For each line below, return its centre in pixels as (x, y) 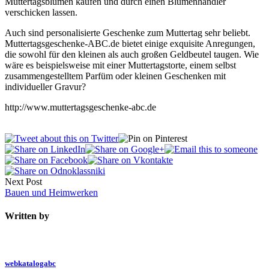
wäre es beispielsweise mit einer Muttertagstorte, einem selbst (120, 65)
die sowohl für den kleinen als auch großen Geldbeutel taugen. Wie (132, 54)
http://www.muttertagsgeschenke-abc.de (80, 107)
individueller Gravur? (45, 86)
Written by (27, 216)
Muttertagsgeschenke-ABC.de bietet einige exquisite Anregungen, (130, 43)
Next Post (23, 181)
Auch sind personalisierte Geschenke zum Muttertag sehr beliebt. (128, 32)
